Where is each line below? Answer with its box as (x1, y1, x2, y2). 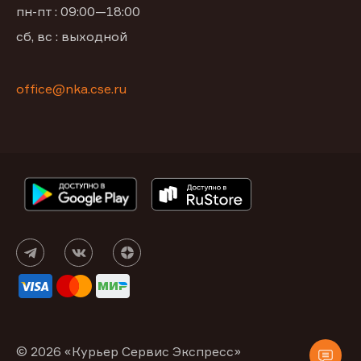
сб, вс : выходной (16, 28, 127, 45)
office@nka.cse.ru (16, 81, 127, 98)
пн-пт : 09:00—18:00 (16, 3, 140, 20)
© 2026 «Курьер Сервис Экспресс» (16, 342, 241, 359)
